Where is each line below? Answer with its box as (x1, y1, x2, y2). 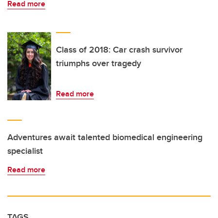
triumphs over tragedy (56, 57, 141, 70)
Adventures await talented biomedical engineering (7, 131, 202, 144)
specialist (7, 145, 43, 157)
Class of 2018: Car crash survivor (56, 43, 182, 56)
